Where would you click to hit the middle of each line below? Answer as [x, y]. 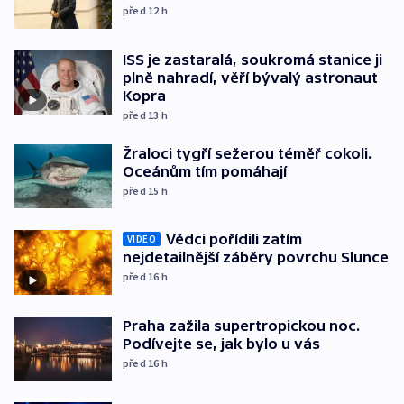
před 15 [142, 190]
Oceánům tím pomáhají [205, 171]
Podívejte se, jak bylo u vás [221, 343]
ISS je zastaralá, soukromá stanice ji [252, 59]
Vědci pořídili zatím [234, 239]
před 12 [142, 10]
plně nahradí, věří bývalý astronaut [250, 77]
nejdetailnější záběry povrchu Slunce [256, 257]
